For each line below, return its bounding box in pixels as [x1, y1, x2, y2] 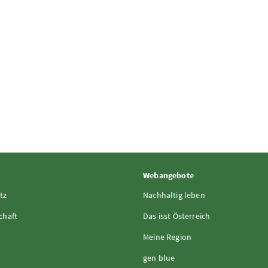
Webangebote [143, 169, 194, 181]
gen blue [143, 252, 175, 263]
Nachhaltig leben [143, 189, 205, 200]
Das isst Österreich [143, 210, 211, 221]
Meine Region [143, 231, 192, 242]
